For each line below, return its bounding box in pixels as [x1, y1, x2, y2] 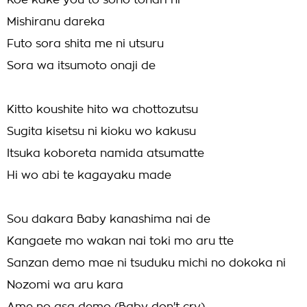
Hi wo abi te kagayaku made [7, 170, 171, 181]
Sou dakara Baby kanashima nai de [7, 214, 210, 225]
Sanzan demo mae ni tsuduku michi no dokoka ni [7, 258, 286, 269]
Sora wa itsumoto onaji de [7, 60, 156, 71]
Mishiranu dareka [7, 16, 105, 27]
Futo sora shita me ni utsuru [7, 38, 164, 49]
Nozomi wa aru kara [7, 280, 123, 291]
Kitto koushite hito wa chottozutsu [7, 104, 198, 115]
